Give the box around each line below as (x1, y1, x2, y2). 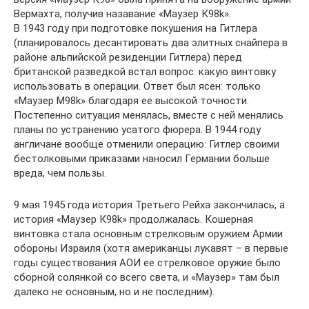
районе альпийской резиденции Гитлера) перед (14, 51, 242, 63)
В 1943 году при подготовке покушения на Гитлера (14, 22, 257, 34)
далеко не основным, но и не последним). (14, 286, 215, 298)
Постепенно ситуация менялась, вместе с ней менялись (14, 109, 283, 121)
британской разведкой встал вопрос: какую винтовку (14, 66, 276, 78)
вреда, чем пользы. (14, 167, 106, 179)
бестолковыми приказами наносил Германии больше (14, 152, 270, 165)
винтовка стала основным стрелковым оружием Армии (14, 228, 283, 240)
